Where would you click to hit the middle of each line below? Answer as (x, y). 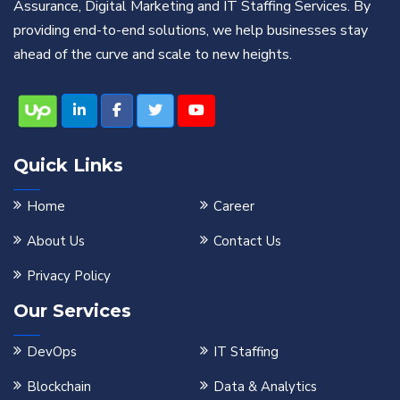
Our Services (72, 310)
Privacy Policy (69, 275)
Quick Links (68, 165)
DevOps (52, 351)
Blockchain (59, 386)
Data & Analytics (265, 386)
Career (233, 206)
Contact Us (247, 241)
